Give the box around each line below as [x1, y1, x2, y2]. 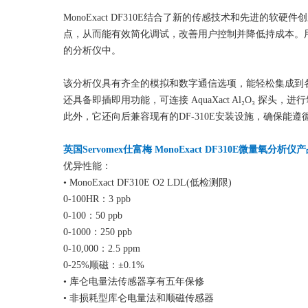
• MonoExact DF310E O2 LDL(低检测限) [63, 177, 232, 188]
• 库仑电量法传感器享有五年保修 [63, 276, 204, 287]
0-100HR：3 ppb [63, 194, 131, 204]
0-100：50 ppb [63, 210, 122, 221]
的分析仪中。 [63, 45, 121, 56]
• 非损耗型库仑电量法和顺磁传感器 [63, 293, 214, 303]
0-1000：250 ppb [63, 227, 132, 237]
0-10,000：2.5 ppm [63, 243, 140, 254]
